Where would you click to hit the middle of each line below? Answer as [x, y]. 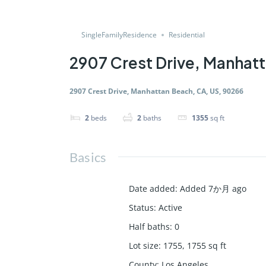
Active [170, 207]
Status [141, 207]
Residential [187, 35]
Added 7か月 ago [213, 188]
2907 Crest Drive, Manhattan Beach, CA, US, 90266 [156, 91]
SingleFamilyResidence [119, 35]
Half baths [149, 226]
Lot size [144, 245]
